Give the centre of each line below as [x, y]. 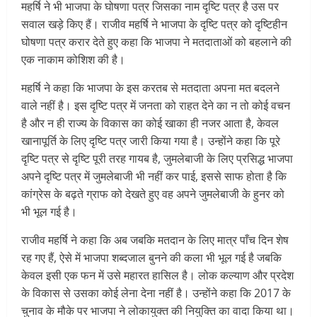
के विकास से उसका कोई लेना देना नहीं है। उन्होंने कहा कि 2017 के [156, 293]
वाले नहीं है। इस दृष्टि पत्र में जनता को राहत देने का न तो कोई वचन [156, 106]
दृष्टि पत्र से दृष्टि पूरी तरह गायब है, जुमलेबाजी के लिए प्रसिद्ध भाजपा [157, 159]
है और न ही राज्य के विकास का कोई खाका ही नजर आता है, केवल [150, 123]
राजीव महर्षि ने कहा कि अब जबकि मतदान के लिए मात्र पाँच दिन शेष [155, 240]
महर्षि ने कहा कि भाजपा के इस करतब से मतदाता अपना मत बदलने [150, 88]
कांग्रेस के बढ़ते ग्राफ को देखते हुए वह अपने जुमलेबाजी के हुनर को [153, 194]
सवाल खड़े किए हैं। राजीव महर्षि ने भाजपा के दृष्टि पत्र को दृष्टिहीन [154, 24]
